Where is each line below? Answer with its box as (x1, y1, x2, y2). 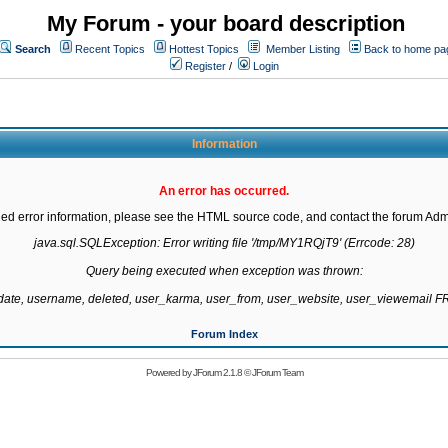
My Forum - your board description (47, 11, 405, 36)
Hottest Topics (169, 43, 239, 55)
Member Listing (266, 43, 340, 55)
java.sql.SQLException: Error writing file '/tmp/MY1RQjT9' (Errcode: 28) (33, 236, 415, 250)
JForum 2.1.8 (192, 367, 242, 378)
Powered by (145, 367, 193, 378)
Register (182, 60, 226, 72)
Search (15, 43, 51, 55)
